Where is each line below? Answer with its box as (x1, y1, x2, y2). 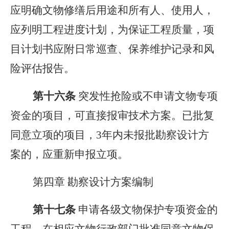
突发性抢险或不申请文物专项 (76, 90, 218, 102)
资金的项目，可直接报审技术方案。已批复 (10, 109, 214, 122)
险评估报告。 (10, 62, 75, 75)
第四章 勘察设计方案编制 (10, 176, 153, 188)
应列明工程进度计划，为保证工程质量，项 (10, 24, 214, 36)
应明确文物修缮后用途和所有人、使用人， (10, 4, 214, 16)
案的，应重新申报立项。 (10, 148, 128, 161)
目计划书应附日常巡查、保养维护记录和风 (10, 43, 214, 55)
